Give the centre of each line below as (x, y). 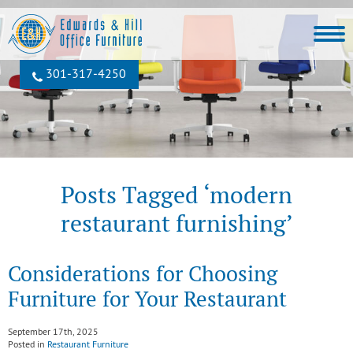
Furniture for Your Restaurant (147, 299)
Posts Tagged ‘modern (176, 195)
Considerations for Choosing (143, 274)
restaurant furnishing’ (176, 223)
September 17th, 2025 (53, 333)
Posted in (28, 346)
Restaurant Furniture (88, 346)
